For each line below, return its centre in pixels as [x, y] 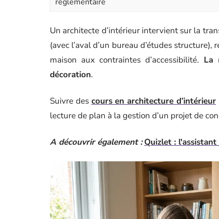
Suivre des [71, 101]
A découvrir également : [96, 142]
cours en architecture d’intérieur [153, 101]
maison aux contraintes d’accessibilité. [127, 60]
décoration [70, 75]
